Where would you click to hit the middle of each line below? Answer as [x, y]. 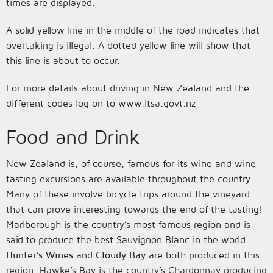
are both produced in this [203, 255]
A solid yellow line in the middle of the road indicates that [133, 30]
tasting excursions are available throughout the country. [129, 179]
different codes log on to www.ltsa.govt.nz [101, 103]
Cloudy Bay [121, 255]
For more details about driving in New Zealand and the [128, 88]
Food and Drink [73, 136]
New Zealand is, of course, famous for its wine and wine [131, 163]
